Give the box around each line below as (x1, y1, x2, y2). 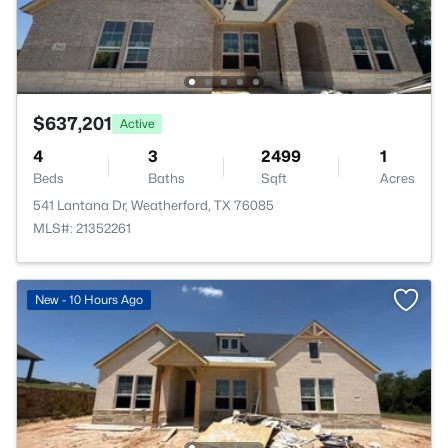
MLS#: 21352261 (33, 220, 131, 236)
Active (120, 115, 154, 131)
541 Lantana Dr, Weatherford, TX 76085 (33, 197, 274, 213)
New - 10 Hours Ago (35, 292, 143, 307)
